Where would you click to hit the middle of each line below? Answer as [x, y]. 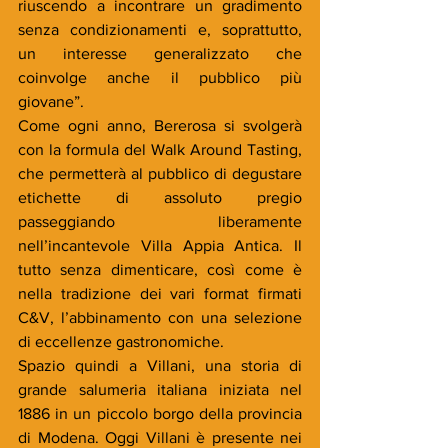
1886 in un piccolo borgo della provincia [160, 413]
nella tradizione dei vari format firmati [160, 293]
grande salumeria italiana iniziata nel [160, 389]
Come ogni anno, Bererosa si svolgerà [160, 125]
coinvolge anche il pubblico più [160, 77]
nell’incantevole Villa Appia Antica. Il [160, 245]
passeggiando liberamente [160, 221]
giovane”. [51, 101]
